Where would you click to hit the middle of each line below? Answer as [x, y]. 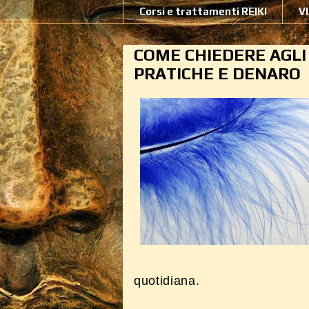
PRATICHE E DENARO [217, 73]
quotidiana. [167, 281]
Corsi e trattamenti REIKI [203, 11]
